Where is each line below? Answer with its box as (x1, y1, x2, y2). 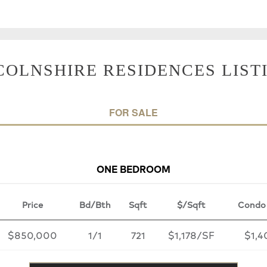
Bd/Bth (79, 198, 111, 210)
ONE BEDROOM (97, 161, 170, 175)
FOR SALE (109, 105, 158, 119)
